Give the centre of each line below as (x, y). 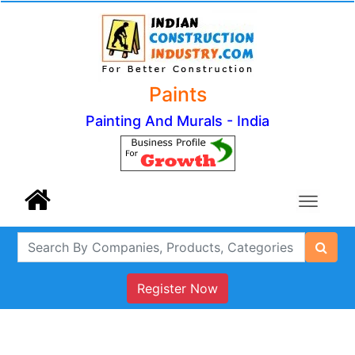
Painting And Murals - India (177, 121)
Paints (177, 94)
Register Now (177, 288)
